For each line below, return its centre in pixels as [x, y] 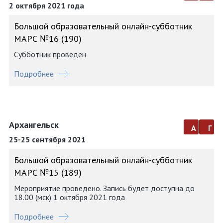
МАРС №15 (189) [48, 172]
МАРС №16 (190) [48, 39]
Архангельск [34, 125]
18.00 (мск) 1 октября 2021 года [69, 197]
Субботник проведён [50, 54]
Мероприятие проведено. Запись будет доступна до [104, 188]
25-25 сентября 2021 [47, 139]
